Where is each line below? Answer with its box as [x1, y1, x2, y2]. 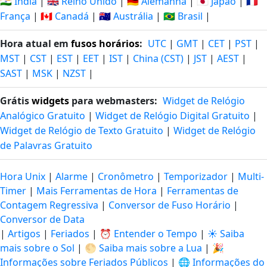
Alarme [55, 170, 88, 183]
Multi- [238, 170, 264, 183]
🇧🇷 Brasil [163, 10, 203, 23]
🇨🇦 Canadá [41, 10, 89, 23]
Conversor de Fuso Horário [108, 198, 233, 212]
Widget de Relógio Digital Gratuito [95, 109, 250, 122]
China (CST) [133, 52, 184, 65]
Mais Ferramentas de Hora [36, 184, 159, 197]
